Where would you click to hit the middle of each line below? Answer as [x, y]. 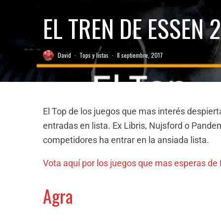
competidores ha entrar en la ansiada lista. [126, 140]
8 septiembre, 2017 [140, 55]
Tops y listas [94, 55]
